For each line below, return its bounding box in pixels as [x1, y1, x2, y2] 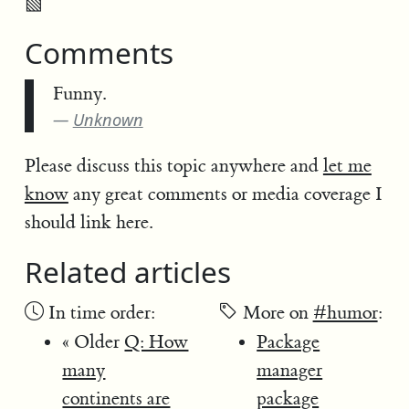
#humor [312, 300, 378, 324]
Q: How [124, 330, 189, 353]
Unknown [72, 108, 143, 131]
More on [237, 300, 313, 324]
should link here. [24, 210, 152, 234]
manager [257, 358, 323, 382]
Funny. [52, 81, 106, 105]
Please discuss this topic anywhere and [24, 153, 323, 177]
